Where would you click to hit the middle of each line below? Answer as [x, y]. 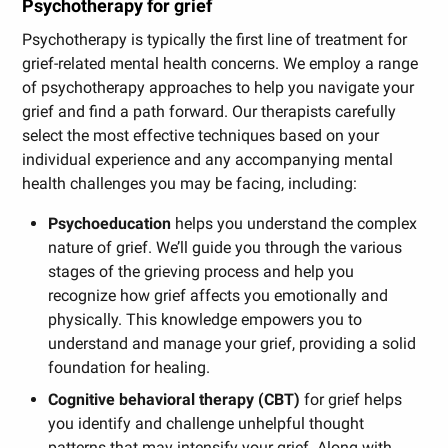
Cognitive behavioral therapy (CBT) [173, 400]
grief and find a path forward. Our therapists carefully [209, 112]
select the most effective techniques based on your [201, 136]
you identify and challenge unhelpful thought [205, 424]
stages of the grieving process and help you [200, 272]
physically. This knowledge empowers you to [204, 320]
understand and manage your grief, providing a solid [231, 344]
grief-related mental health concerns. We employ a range [220, 64]
